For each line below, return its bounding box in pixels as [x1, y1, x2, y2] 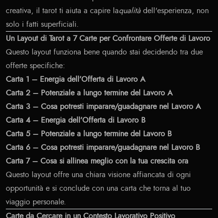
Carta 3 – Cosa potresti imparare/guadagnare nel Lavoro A [6, 103, 201, 111]
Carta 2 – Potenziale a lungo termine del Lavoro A [6, 89, 173, 97]
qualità [119, 7, 141, 15]
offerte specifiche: [6, 62, 65, 70]
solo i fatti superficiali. [6, 20, 79, 29]
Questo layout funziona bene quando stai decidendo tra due [6, 48, 203, 56]
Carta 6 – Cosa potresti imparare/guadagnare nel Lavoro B [6, 144, 200, 152]
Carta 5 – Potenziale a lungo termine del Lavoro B [6, 130, 172, 138]
